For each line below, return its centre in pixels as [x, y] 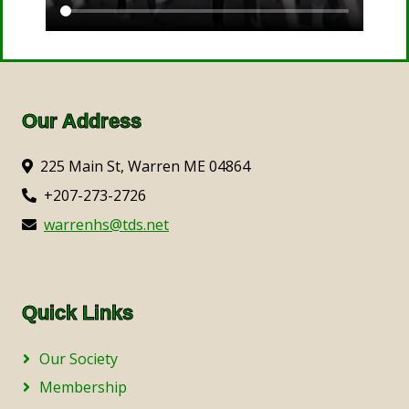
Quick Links [78, 312]
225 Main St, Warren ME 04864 [145, 166]
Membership [83, 387]
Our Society [79, 358]
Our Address [82, 121]
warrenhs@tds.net [106, 224]
